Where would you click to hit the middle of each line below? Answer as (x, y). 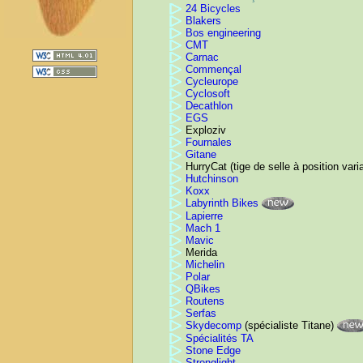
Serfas (201, 314)
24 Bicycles (213, 9)
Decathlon (209, 106)
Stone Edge (213, 351)
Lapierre (204, 216)
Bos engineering (223, 33)
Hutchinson (212, 179)
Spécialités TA (220, 339)
